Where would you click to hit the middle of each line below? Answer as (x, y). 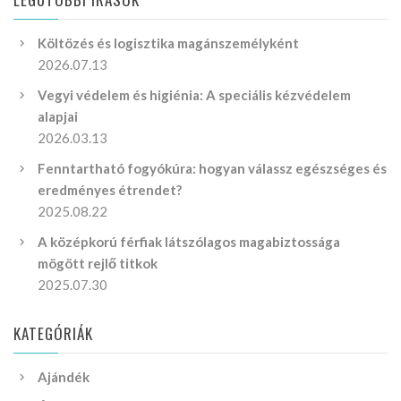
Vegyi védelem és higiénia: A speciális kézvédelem (194, 95)
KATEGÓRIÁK (54, 334)
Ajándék (64, 377)
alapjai (58, 117)
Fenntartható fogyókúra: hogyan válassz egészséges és (212, 169)
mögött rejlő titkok (98, 264)
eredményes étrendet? (110, 190)
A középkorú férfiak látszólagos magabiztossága (189, 242)
